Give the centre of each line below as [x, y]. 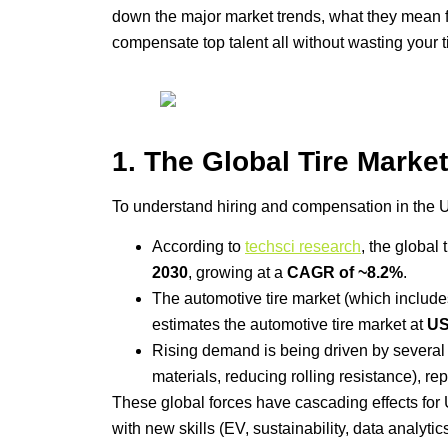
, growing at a [237, 273]
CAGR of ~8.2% [345, 273]
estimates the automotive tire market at [289, 325]
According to [198, 247]
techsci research [303, 247]
